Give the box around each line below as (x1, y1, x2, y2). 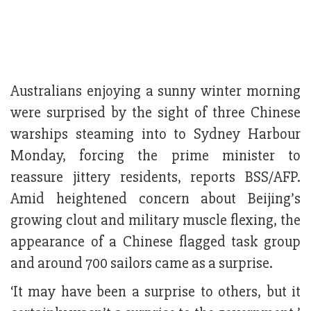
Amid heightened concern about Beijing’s (10, 189, 301, 208)
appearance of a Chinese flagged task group (10, 232, 301, 251)
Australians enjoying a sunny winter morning (10, 81, 301, 101)
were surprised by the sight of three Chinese (10, 103, 301, 122)
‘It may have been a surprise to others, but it (10, 282, 301, 301)
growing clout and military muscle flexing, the (10, 210, 301, 230)
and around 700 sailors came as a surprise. (10, 253, 273, 273)
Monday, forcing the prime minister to (10, 146, 301, 165)
